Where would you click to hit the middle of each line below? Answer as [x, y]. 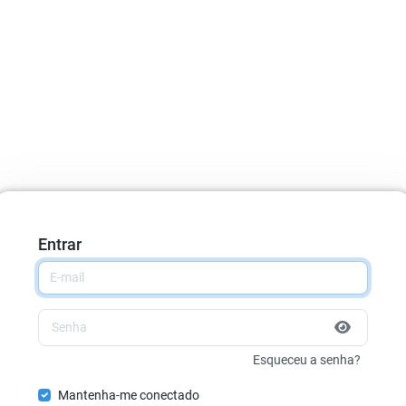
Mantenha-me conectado [128, 395]
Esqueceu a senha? [307, 360]
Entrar [60, 244]
